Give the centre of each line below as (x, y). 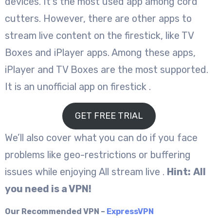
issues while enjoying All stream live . (86, 172)
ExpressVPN (130, 211)
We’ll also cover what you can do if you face (101, 137)
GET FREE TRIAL (109, 116)
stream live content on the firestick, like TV (99, 35)
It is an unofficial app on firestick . (78, 86)
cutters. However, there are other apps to (98, 18)
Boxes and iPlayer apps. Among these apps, (100, 52)
